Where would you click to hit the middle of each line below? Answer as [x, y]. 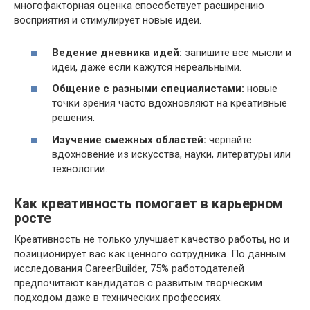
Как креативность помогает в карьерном [148, 203]
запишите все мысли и [237, 52]
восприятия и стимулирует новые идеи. [108, 20]
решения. [73, 118]
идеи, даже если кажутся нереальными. [147, 67]
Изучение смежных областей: [129, 139]
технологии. [80, 168]
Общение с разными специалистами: [148, 89]
